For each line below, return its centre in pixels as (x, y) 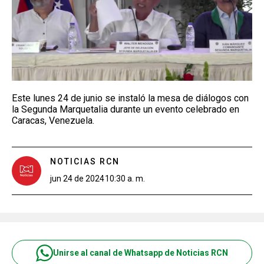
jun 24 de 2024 (77, 178)
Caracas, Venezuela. (53, 120)
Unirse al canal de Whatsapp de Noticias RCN (141, 253)
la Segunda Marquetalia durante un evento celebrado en (126, 109)
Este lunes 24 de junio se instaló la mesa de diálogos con (130, 98)
